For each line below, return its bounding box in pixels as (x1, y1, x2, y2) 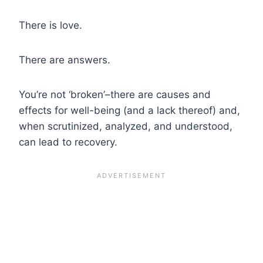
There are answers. (19, 53, 110, 66)
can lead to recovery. (19, 136, 117, 148)
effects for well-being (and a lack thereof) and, (19, 104, 240, 116)
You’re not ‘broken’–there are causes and (19, 88, 211, 100)
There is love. (19, 19, 82, 31)
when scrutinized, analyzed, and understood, (19, 120, 232, 132)
